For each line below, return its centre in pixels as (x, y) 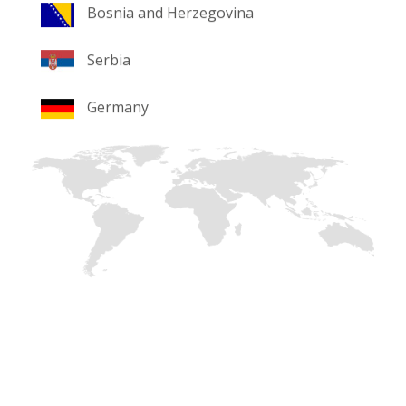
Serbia (109, 60)
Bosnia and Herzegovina (170, 13)
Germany (118, 107)
